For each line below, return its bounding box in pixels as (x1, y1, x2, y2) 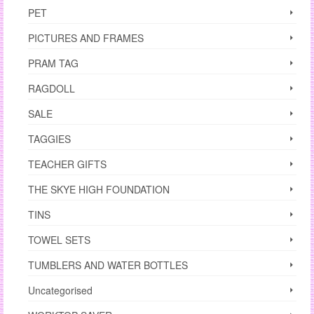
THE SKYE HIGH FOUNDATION (28, 182, 170, 197)
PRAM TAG (28, 56, 78, 71)
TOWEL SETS (28, 233, 90, 247)
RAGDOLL (28, 81, 75, 96)
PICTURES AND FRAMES (28, 31, 144, 46)
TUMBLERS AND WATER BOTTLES (28, 258, 188, 273)
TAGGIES (28, 132, 71, 146)
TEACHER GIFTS (28, 157, 107, 172)
